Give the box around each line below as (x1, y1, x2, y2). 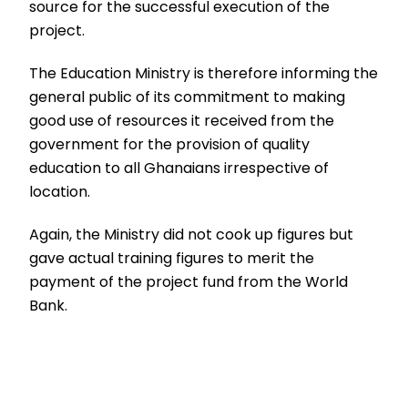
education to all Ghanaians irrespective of (29, 157, 330, 178)
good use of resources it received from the (29, 109, 335, 131)
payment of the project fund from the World (29, 270, 349, 292)
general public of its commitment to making (29, 86, 346, 107)
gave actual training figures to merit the (29, 247, 315, 269)
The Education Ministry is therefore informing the (29, 62, 379, 84)
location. (29, 180, 91, 202)
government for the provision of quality (29, 133, 311, 155)
